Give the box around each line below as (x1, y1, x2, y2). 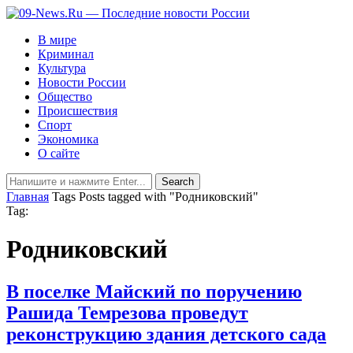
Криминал (38, 47, 94, 61)
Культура (38, 61, 86, 75)
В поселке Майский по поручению (6, 281, 302, 302)
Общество (38, 90, 92, 103)
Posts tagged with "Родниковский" (79, 190, 258, 203)
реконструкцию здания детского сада (6, 323, 326, 344)
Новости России (38, 76, 126, 89)
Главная (6, 190, 49, 203)
